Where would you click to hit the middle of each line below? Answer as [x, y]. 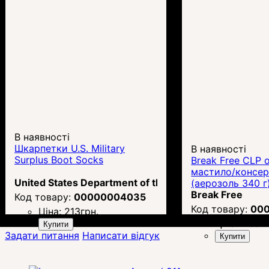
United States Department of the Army [105, 183]
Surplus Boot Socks [59, 160]
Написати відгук [121, 236]
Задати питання [42, 236]
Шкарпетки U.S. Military [70, 149]
